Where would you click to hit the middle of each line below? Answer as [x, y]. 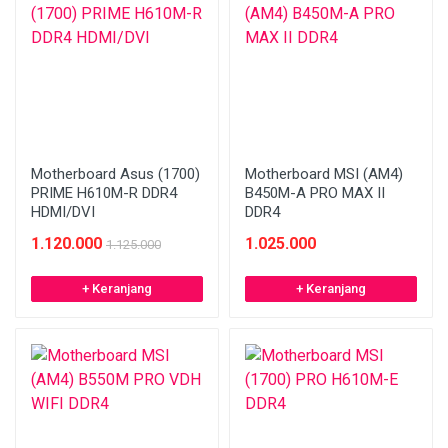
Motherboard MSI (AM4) [324, 174]
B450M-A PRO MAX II [315, 193]
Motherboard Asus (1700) [115, 174]
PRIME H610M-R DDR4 [104, 193]
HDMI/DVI [63, 212]
